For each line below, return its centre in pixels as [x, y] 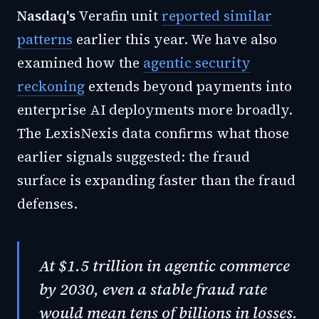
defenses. [47, 204]
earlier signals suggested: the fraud [134, 157]
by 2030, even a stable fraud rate [153, 289]
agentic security [197, 63]
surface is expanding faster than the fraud [156, 180]
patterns [45, 39]
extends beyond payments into [188, 86]
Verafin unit [119, 16]
